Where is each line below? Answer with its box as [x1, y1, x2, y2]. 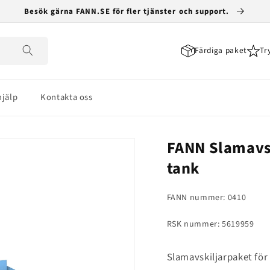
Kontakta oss [40, 90, 93, 104]
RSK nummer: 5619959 [166, 218, 254, 231]
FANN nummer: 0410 [166, 191, 246, 204]
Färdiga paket [194, 45, 247, 57]
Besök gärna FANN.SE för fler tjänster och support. [24, 5, 232, 17]
